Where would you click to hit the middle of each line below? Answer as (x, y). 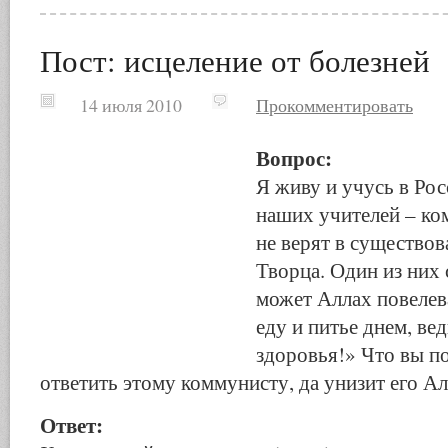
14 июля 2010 (113, 105)
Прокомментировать (334, 105)
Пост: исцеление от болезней (235, 60)
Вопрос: (294, 157)
